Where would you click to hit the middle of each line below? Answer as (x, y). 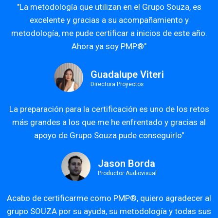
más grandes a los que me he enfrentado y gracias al (109, 122)
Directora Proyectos (117, 84)
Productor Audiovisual (127, 173)
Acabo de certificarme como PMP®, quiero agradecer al (109, 198)
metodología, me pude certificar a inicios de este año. (109, 33)
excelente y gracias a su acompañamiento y (109, 20)
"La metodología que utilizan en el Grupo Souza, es (109, 7)
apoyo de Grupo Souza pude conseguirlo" (109, 136)
